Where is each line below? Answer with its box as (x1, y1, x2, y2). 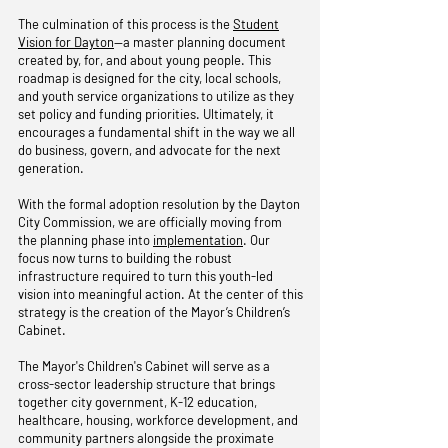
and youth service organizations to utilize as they (18, 88, 294, 104)
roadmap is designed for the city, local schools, (18, 70, 281, 86)
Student (233, 16, 279, 32)
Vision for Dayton (18, 34, 114, 50)
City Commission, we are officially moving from (18, 214, 282, 230)
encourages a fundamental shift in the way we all (18, 124, 295, 140)
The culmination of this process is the (18, 16, 233, 32)
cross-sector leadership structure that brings (18, 376, 275, 392)
